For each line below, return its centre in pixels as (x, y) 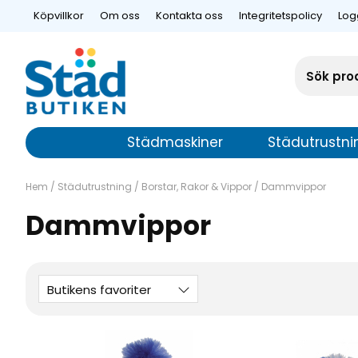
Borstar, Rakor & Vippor (197, 187)
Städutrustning (95, 187)
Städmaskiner (175, 143)
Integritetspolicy (280, 16)
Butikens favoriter (99, 290)
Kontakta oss (189, 16)
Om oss (120, 16)
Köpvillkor (59, 16)
